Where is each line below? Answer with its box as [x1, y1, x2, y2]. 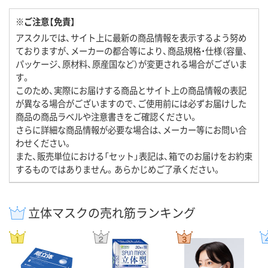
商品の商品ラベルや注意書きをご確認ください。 [16, 110, 198, 123]
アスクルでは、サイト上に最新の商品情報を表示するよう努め [16, 31, 246, 44]
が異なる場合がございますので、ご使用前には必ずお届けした [16, 97, 246, 110]
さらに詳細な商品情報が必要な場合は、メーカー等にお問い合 [16, 123, 246, 136]
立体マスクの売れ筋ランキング [28, 204, 196, 222]
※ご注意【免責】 [16, 15, 75, 28]
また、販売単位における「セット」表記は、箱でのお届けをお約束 [16, 150, 252, 163]
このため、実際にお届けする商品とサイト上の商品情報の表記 [16, 84, 246, 97]
